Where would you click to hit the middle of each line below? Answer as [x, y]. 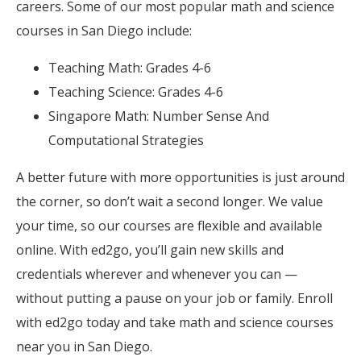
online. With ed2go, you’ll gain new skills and [150, 249]
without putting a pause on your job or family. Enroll [174, 298]
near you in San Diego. [84, 346]
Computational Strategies [126, 140]
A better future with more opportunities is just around [180, 177]
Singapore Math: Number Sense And [159, 116]
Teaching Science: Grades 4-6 [136, 91]
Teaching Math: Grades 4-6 [130, 67]
